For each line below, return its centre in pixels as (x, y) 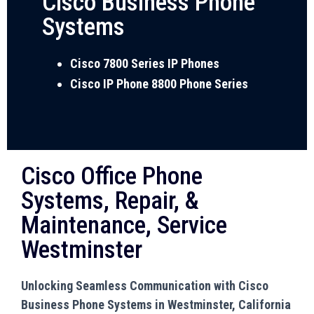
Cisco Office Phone (112, 176)
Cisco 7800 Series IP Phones (146, 63)
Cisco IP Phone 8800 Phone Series (161, 83)
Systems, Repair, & (110, 200)
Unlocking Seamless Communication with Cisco (145, 285)
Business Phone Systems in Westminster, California (156, 304)
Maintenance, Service (124, 225)
